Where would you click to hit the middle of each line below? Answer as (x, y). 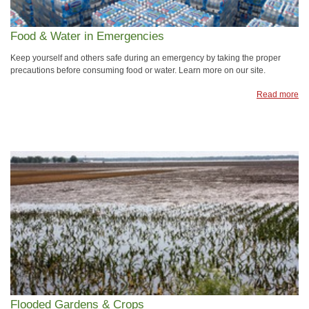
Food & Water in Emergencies (87, 37)
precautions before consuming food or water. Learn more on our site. (138, 70)
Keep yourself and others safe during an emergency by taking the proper (146, 58)
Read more (278, 94)
